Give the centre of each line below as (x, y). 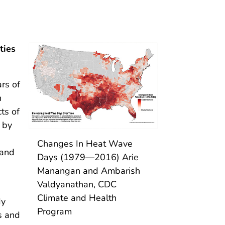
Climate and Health (77, 198)
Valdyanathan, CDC (77, 184)
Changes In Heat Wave (85, 143)
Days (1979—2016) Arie (88, 157)
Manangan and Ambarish (89, 171)
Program (55, 211)
